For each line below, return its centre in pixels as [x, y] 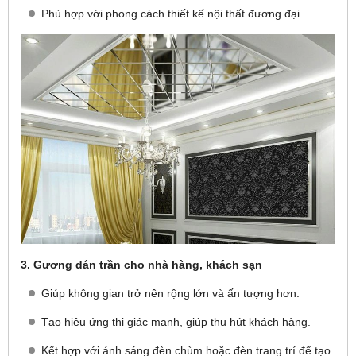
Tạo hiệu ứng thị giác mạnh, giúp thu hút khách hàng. [176, 322]
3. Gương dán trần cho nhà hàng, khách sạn [141, 265]
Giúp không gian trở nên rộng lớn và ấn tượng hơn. [170, 293]
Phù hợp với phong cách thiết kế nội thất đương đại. [172, 14]
